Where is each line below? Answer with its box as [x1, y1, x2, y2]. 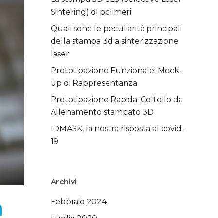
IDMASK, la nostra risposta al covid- [50, 124, 184, 133]
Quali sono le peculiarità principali [50, 24, 182, 33]
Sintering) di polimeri [50, 7, 131, 17]
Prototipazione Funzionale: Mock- [50, 66, 182, 75]
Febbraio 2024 [50, 197, 107, 206]
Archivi [50, 177, 76, 186]
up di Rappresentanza [50, 78, 137, 88]
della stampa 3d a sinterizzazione [50, 36, 179, 46]
